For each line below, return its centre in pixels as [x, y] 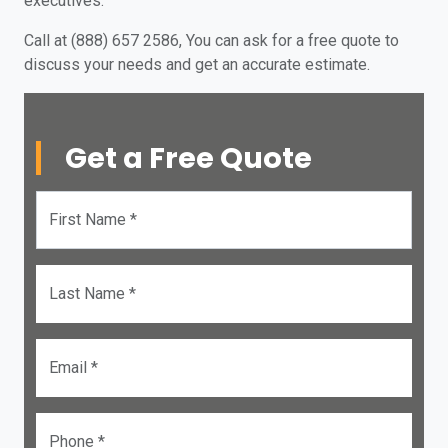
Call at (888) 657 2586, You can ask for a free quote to [211, 40]
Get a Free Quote [188, 158]
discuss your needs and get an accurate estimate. [197, 64]
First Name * [93, 219]
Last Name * [92, 293]
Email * [73, 367]
